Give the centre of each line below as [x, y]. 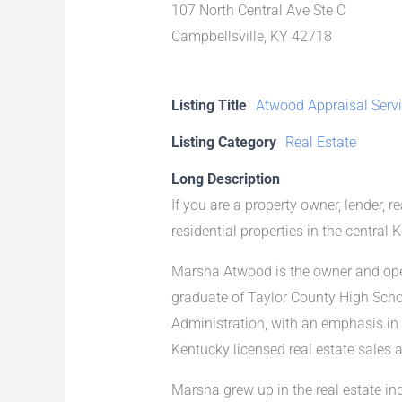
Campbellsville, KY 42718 [251, 36]
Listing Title [209, 105]
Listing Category [223, 142]
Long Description [225, 179]
